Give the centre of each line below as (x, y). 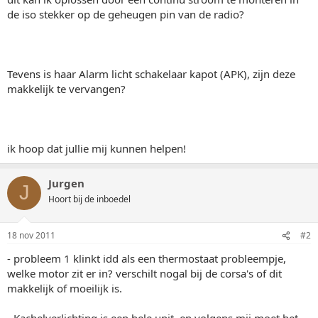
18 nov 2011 (31, 235)
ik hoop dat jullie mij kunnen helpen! (97, 148)
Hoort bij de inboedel (89, 199)
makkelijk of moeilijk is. (65, 288)
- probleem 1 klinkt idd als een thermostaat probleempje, (147, 258)
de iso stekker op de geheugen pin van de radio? (126, 14)
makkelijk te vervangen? (66, 88)
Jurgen (66, 183)
